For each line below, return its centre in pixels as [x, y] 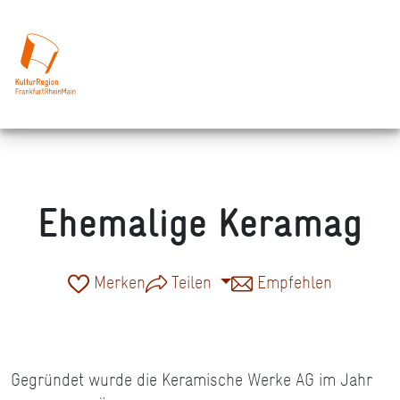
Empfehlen [293, 282]
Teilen [191, 282]
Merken [117, 282]
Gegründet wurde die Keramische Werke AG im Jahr [192, 380]
